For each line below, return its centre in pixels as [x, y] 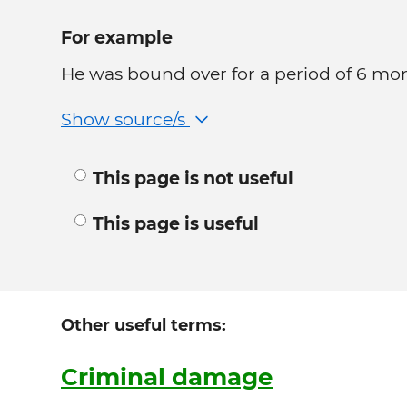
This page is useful [176, 223]
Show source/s [125, 119]
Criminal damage [167, 377]
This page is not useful [193, 178]
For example [117, 37]
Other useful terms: [144, 325]
